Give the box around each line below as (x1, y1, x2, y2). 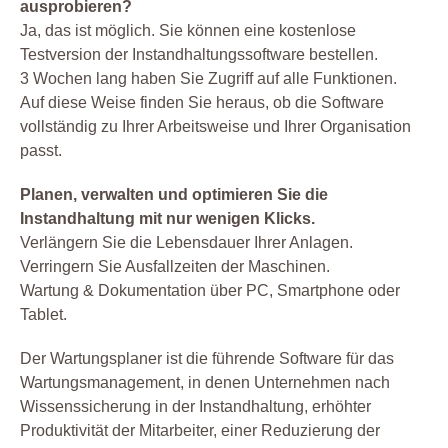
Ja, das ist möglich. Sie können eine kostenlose (20, 22, 356, 40)
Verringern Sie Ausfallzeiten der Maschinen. (20, 258, 330, 276)
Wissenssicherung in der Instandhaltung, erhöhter (20, 398, 371, 416)
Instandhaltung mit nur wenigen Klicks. (20, 210, 315, 228)
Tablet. (20, 306, 67, 324)
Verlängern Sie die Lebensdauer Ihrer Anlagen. (20, 234, 353, 252)
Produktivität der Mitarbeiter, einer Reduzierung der (20, 422, 380, 440)
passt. (20, 142, 62, 160)
